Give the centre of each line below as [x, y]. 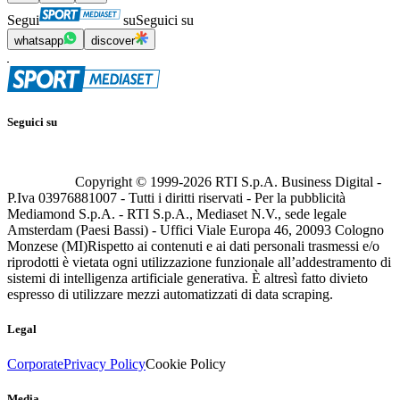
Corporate [35, 363]
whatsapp [39, 41]
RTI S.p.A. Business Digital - [296, 181]
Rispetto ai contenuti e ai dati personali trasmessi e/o [233, 246]
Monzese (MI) [47, 246]
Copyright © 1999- [129, 181]
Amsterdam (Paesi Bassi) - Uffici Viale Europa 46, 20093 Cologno [196, 229]
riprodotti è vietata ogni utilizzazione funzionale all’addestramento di [199, 262]
